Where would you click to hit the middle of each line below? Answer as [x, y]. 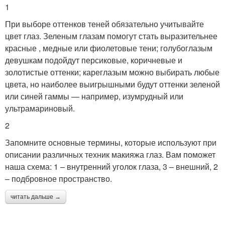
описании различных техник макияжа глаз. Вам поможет [110, 154]
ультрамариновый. [40, 108]
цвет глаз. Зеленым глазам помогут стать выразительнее [111, 36]
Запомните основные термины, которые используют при [111, 142]
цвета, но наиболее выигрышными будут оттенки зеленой [113, 84]
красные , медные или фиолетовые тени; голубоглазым [109, 48]
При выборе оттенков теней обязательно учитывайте [104, 24]
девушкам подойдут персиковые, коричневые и [94, 60]
